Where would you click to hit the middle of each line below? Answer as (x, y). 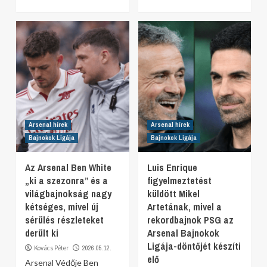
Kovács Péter (51, 248)
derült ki (42, 233)
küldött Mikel (173, 194)
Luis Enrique (172, 167)
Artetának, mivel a (184, 207)
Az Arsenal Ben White (68, 167)
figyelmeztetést (179, 181)
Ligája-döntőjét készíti (194, 246)
